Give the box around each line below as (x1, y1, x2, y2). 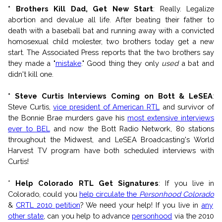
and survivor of (160, 102, 215, 111)
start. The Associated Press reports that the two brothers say (8, 48, 214, 56)
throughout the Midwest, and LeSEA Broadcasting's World (8, 135, 214, 144)
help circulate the (79, 189, 139, 198)
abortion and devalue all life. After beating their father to (8, 15, 214, 24)
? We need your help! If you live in (80, 200, 202, 209)
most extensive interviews (127, 113, 214, 122)
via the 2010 (172, 211, 215, 220)
